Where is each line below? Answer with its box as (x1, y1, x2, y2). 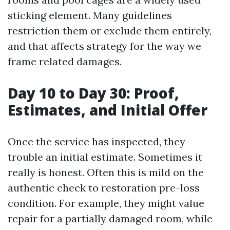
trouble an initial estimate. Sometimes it (8, 150, 202, 163)
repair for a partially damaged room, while (8, 212, 213, 225)
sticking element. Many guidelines (8, 9, 172, 22)
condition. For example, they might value (8, 197, 204, 209)
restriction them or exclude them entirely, (8, 24, 212, 37)
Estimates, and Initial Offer (8, 100, 207, 120)
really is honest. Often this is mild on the (8, 166, 204, 179)
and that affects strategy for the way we (8, 40, 201, 52)
